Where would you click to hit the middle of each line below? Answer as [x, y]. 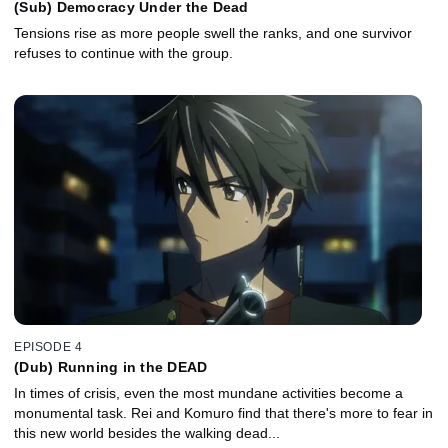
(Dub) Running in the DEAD [111, 366]
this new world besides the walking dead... [147, 432]
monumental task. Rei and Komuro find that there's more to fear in [223, 412]
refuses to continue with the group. [123, 53]
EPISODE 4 [48, 346]
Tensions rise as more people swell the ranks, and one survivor [213, 33]
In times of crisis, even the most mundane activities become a [208, 392]
